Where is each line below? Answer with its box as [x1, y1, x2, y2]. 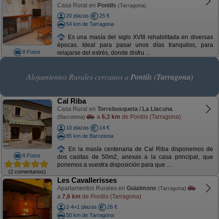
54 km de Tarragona [66, 21, 114, 27]
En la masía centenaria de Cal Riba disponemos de [66, 145, 213, 153]
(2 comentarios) [8, 168, 46, 175]
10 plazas [66, 125, 89, 131]
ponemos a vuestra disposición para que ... [57, 161, 171, 169]
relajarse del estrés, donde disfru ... [57, 49, 150, 57]
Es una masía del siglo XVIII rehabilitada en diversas [66, 33, 213, 41]
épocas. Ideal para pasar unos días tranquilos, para [57, 42, 213, 49]
